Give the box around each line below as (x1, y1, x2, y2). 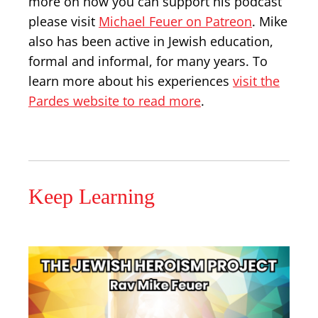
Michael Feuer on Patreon (99, 13, 252, 30)
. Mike (252, 13, 287, 30)
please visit (28, 13, 99, 30)
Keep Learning (28, 185, 155, 208)
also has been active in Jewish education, (28, 33, 273, 50)
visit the (233, 72, 280, 89)
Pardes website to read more (28, 92, 201, 109)
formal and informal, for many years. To (28, 53, 268, 70)
